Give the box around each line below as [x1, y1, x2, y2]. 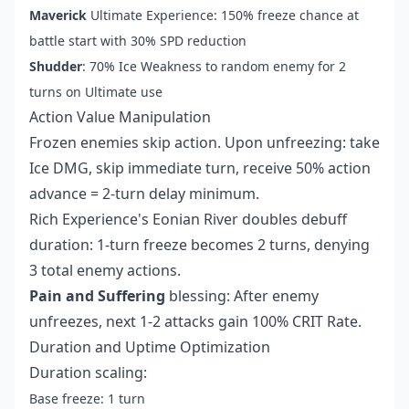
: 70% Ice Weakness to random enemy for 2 [82, 58, 346, 76]
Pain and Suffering [29, 286, 165, 307]
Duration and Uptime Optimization [29, 337, 270, 358]
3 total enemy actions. [29, 260, 181, 281]
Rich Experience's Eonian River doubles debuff [29, 209, 347, 230]
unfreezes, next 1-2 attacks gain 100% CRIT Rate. [29, 311, 362, 332]
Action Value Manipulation [29, 107, 211, 128]
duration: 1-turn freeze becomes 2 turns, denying [29, 235, 370, 256]
